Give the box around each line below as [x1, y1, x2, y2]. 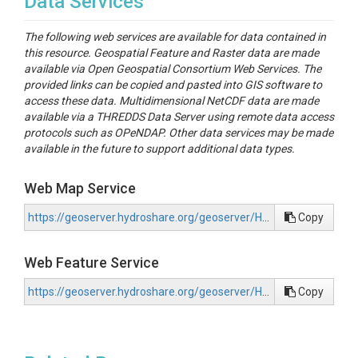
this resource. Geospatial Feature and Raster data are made [24, 46, 319, 59]
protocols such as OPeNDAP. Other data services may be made [24, 126, 333, 139]
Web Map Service [24, 180, 136, 197]
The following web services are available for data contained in [24, 30, 326, 43]
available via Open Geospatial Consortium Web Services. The [24, 62, 321, 75]
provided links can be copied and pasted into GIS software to [24, 78, 322, 91]
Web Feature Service [24, 254, 159, 271]
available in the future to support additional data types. [24, 142, 295, 155]
